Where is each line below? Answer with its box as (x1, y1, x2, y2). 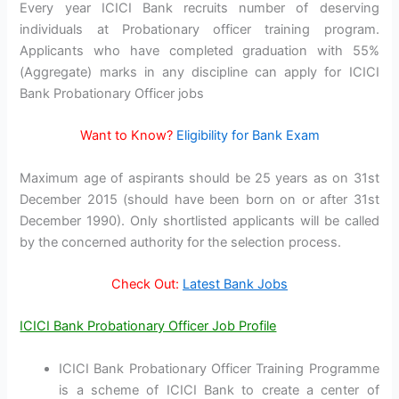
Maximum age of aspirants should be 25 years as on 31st (20, 169, 379, 186)
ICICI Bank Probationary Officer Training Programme (59, 360, 379, 377)
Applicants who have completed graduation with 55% (20, 43, 379, 60)
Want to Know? (79, 127, 176, 144)
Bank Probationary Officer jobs (20, 85, 205, 102)
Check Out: (111, 276, 179, 293)
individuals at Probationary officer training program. (20, 21, 379, 38)
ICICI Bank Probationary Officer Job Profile (20, 318, 277, 335)
